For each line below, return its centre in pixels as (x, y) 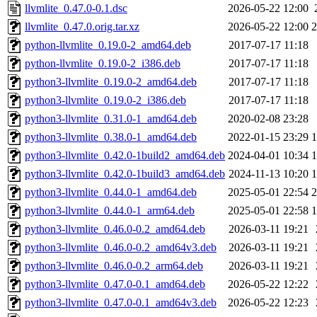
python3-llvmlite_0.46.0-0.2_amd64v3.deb (121, 248)
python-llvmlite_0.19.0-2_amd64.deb (108, 45)
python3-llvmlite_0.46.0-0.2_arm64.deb (114, 266)
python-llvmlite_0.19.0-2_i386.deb (103, 64)
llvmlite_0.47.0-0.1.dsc (76, 8)
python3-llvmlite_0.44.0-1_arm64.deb (110, 211)
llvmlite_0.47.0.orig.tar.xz (82, 27)
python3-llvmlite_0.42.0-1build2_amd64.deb (125, 156)
